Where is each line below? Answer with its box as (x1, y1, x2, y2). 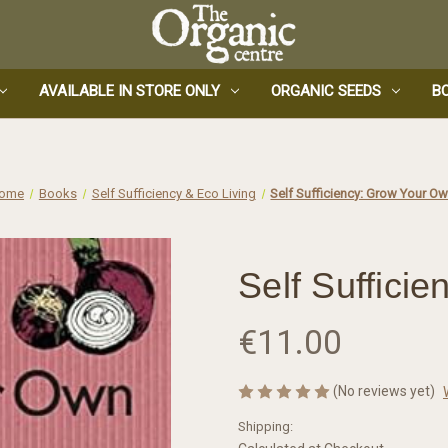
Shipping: (238, 418, 293, 434)
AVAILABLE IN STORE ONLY (39, 81, 221, 100)
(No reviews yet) (333, 382, 435, 399)
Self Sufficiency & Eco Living (91, 185, 256, 201)
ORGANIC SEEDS (271, 81, 381, 100)
